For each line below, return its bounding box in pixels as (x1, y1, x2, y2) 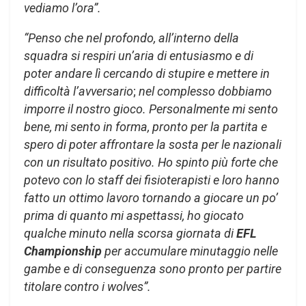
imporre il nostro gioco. (24, 101, 146, 116)
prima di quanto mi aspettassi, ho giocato (24, 208, 244, 223)
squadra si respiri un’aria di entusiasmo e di (24, 48, 253, 63)
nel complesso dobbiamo (139, 83, 272, 98)
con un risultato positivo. (24, 154, 155, 169)
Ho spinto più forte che (158, 154, 278, 169)
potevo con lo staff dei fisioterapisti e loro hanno (24, 172, 279, 187)
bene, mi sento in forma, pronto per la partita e (24, 119, 267, 134)
